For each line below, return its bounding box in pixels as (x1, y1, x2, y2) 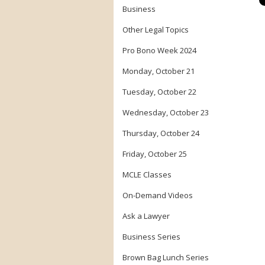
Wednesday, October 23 (122, 107, 209, 118)
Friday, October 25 (122, 148, 187, 159)
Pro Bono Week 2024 (122, 45, 196, 56)
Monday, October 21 (122, 66, 195, 76)
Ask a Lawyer (122, 211, 170, 221)
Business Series (122, 231, 180, 242)
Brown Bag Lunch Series (122, 252, 209, 263)
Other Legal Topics (122, 24, 189, 35)
